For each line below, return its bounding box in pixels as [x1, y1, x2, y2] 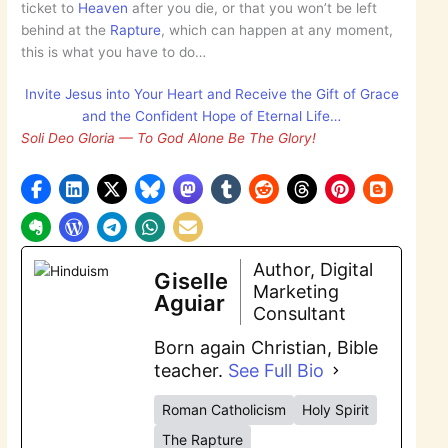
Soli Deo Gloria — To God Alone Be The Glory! [21, 130, 317, 147]
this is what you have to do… [21, 43, 207, 60]
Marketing [253, 280, 340, 302]
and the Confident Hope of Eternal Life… [82, 108, 341, 125]
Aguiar [154, 289, 226, 316]
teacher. [154, 359, 229, 381]
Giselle [154, 267, 229, 294]
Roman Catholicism [162, 400, 287, 418]
